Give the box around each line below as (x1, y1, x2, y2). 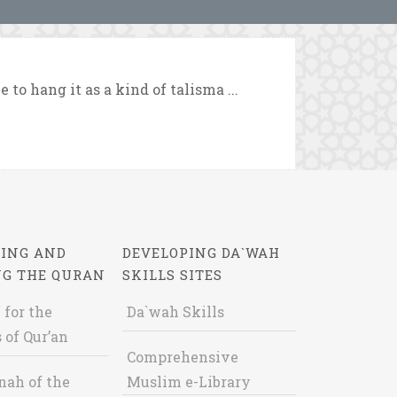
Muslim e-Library (126, 372, 251, 391)
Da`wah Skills (126, 302, 224, 321)
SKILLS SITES (121, 266, 222, 284)
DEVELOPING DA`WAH (121, 244, 280, 261)
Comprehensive (126, 347, 238, 366)
